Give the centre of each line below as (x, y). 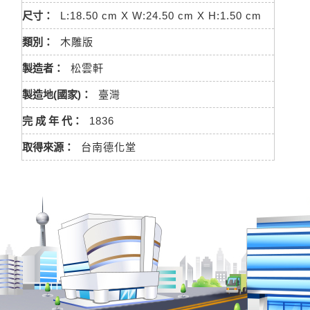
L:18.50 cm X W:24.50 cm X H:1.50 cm (161, 16)
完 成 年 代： (52, 121)
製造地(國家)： (57, 94)
